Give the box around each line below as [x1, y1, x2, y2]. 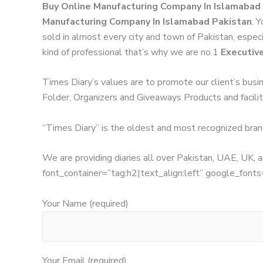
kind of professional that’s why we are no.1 [42, 45, 221, 59]
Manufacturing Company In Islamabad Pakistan [42, 15, 252, 28]
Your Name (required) [42, 197, 129, 210]
